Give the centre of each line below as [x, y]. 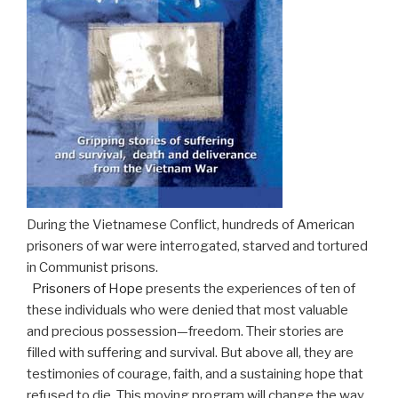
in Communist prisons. [92, 267]
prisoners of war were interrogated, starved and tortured [197, 246]
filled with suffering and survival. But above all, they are [190, 352]
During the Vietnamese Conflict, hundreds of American [191, 224]
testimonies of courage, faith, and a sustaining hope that [195, 374]
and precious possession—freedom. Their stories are [185, 331]
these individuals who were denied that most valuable [187, 310]
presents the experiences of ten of [249, 288]
